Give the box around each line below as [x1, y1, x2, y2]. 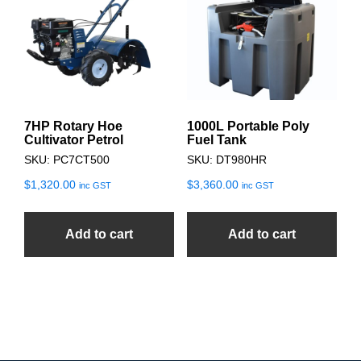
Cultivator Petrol [24, 133, 123, 147]
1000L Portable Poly [186, 119, 309, 134]
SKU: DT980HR [186, 153, 267, 167]
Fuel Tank [186, 133, 247, 147]
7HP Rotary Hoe [24, 119, 122, 134]
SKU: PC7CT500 [24, 153, 110, 167]
